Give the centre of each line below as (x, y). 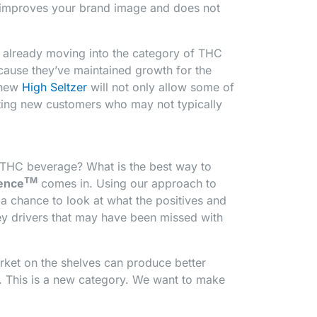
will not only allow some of (161, 87)
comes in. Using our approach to (127, 184)
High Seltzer (54, 87)
